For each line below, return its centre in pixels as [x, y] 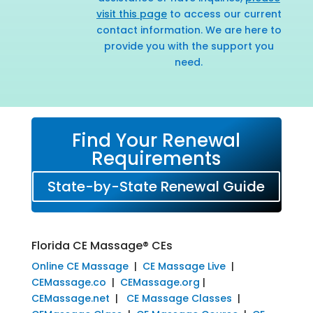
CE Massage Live [184, 266]
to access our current [224, 14]
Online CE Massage [80, 266]
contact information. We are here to [189, 30]
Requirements [156, 158]
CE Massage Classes [179, 298]
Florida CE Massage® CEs [102, 245]
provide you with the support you [189, 46]
